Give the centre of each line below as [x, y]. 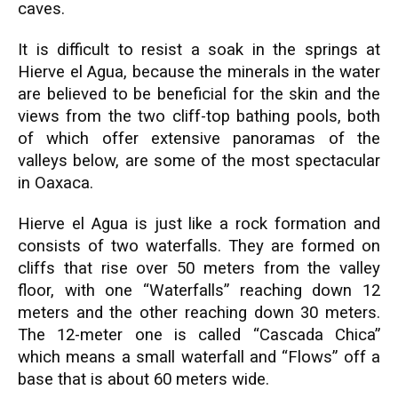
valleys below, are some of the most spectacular [199, 161]
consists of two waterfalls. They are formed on [199, 246]
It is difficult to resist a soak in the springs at [199, 50]
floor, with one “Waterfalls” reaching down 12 [199, 291]
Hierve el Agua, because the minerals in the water [199, 72]
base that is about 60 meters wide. [143, 379]
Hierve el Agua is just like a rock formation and [199, 224]
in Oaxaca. [56, 183]
